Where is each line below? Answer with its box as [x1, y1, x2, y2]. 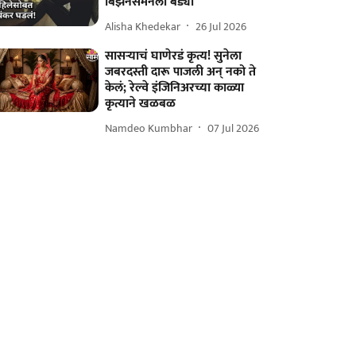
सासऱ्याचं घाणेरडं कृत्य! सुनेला [105, 45, 242, 67]
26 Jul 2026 [195, 17, 247, 36]
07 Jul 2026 [207, 118, 260, 137]
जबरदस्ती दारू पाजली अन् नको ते [105, 61, 257, 83]
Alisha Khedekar [105, 17, 181, 36]
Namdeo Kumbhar [105, 118, 193, 137]
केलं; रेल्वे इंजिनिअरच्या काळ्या [105, 77, 245, 99]
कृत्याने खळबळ [105, 93, 176, 114]
